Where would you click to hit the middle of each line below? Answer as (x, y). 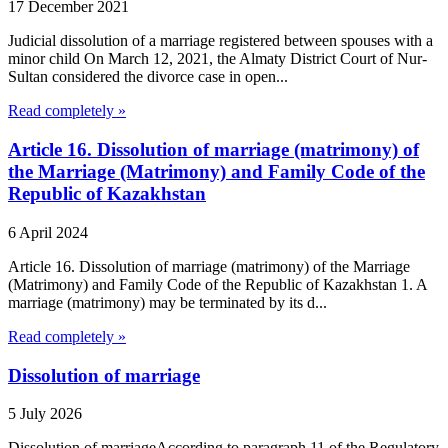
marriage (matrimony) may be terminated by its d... (167, 302)
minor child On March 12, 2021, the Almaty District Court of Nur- (217, 59)
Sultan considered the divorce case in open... (148, 77)
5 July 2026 (45, 414)
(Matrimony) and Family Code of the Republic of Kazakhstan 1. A (217, 284)
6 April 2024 (48, 232)
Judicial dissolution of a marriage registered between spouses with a (220, 41)
